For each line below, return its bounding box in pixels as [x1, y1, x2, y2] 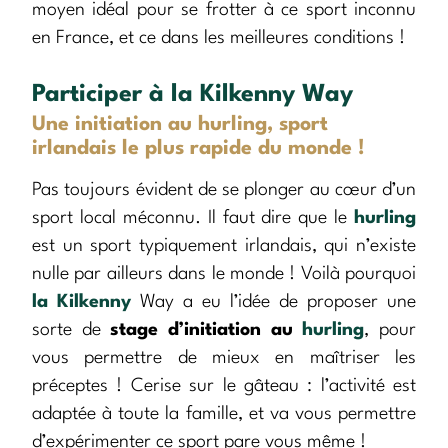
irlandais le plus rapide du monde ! [32, 139, 365, 160]
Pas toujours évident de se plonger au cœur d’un [32, 181, 416, 200]
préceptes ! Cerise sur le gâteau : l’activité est [32, 377, 416, 396]
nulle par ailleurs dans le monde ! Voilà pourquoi [32, 265, 416, 284]
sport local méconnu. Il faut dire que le [32, 209, 354, 228]
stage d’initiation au [110, 321, 303, 340]
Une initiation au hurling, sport [32, 115, 328, 136]
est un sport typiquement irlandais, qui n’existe [32, 237, 416, 256]
